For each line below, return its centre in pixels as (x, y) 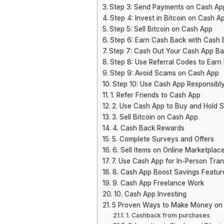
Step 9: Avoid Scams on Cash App (164, 73)
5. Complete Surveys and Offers (163, 139)
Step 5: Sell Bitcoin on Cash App (161, 29)
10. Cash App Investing (150, 194)
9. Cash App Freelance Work (158, 183)
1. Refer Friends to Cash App (155, 95)
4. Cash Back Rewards (148, 128)
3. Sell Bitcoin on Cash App (155, 117)
